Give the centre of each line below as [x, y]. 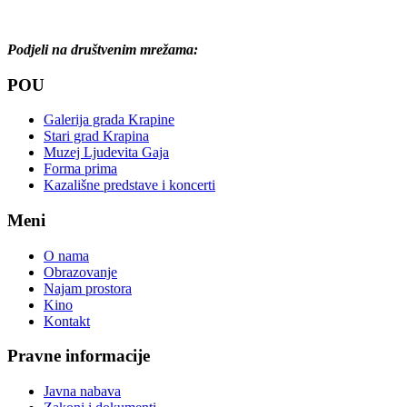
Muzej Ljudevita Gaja [106, 153]
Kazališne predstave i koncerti [129, 185]
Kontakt [67, 321]
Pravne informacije [79, 356]
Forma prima [80, 169]
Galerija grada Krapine [109, 120]
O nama [66, 255]
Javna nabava [82, 392]
